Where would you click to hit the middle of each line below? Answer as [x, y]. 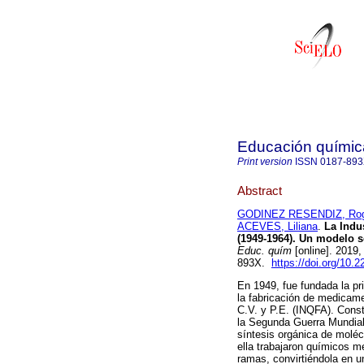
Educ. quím [264, 251]
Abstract [260, 190]
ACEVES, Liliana [277, 227]
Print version [265, 162]
